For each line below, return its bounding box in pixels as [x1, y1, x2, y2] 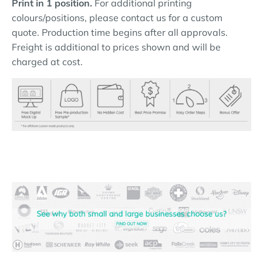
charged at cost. [12, 56, 83, 68]
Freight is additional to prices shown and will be [12, 41, 221, 53]
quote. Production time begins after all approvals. [12, 26, 228, 38]
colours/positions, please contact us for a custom [12, 12, 222, 23]
